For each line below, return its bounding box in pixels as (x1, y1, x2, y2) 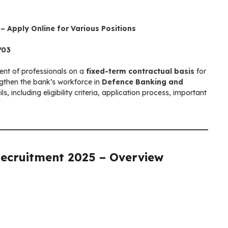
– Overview (96, 150, 163, 164)
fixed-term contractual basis (86, 66, 194, 76)
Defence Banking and (102, 77, 183, 87)
